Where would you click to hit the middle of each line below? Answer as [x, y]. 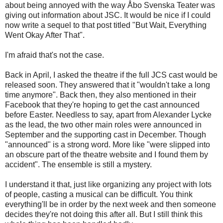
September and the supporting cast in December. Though [106, 134]
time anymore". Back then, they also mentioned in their [101, 95]
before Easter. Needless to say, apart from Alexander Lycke [108, 114]
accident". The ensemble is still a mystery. [78, 164]
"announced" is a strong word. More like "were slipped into [108, 144]
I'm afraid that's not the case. [55, 55]
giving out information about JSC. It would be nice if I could [108, 15]
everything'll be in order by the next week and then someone [111, 204]
